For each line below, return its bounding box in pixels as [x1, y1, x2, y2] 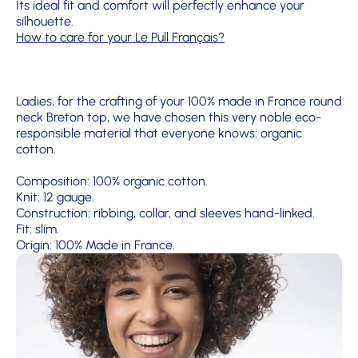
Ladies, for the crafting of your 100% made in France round [16, 93, 342, 109]
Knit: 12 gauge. [16, 189, 94, 205]
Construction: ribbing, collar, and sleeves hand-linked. [16, 205, 315, 221]
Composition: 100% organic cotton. [16, 173, 208, 189]
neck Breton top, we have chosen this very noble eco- [16, 109, 321, 125]
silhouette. [16, 13, 74, 29]
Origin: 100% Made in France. [16, 237, 175, 253]
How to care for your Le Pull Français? [16, 29, 225, 45]
